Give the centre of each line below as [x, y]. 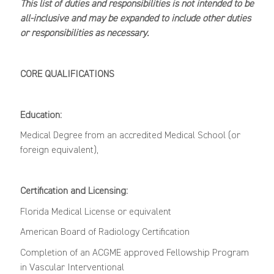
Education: [41, 115]
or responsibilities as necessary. [84, 33]
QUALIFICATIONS [79, 74]
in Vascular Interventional [72, 268]
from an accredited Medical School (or [162, 136]
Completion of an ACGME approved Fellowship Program [134, 253]
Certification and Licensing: [74, 192]
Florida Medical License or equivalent [95, 212]
